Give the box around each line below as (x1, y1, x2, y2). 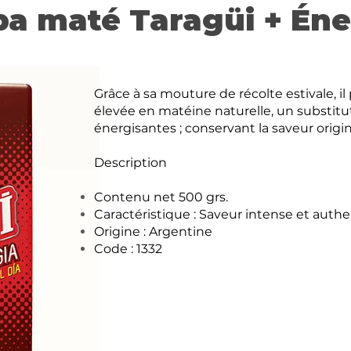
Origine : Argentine (94, 224, 212, 239)
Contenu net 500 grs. (94, 190, 228, 204)
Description (94, 155, 167, 170)
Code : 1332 (94, 241, 162, 256)
